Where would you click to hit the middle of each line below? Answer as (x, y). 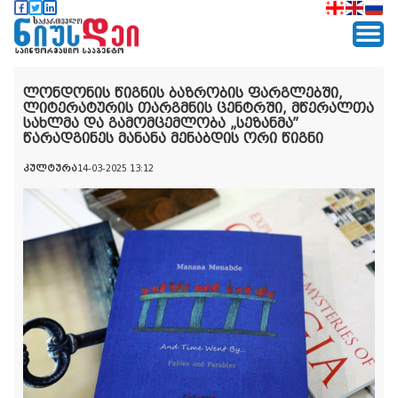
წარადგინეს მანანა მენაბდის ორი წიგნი (173, 138)
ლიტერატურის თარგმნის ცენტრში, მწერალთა (199, 108)
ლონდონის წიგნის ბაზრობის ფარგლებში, (183, 93)
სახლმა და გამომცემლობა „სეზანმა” (161, 123)
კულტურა (50, 168)
